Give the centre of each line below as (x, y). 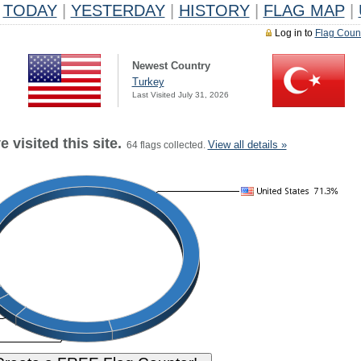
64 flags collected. (164, 145)
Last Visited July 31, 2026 (180, 95)
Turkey (148, 82)
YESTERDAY (118, 10)
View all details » (247, 145)
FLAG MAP (304, 10)
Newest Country (171, 66)
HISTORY (214, 10)
